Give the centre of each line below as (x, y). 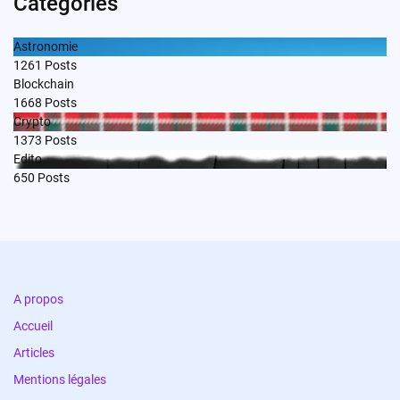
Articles (34, 352)
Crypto (32, 121)
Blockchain (44, 83)
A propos (38, 299)
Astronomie (46, 46)
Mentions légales (60, 379)
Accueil (33, 325)
